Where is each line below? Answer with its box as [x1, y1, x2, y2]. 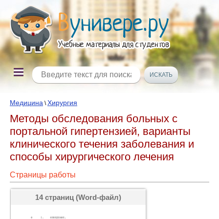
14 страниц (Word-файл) [35, 193, 121, 201]
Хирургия [47, 99, 77, 107]
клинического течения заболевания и [10, 138, 194, 150]
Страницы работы [10, 171, 76, 179]
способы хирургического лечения [10, 151, 174, 163]
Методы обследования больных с [10, 112, 177, 125]
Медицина [10, 99, 43, 107]
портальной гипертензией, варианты [10, 125, 191, 137]
